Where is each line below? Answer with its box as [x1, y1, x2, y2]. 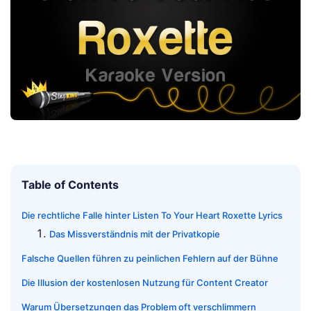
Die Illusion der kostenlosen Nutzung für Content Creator [22, 277, 268, 289]
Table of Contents [22, 178, 119, 192]
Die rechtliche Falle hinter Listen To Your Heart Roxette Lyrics [22, 210, 283, 221]
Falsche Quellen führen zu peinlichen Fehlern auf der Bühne [22, 253, 278, 264]
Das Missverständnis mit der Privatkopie [49, 228, 220, 240]
